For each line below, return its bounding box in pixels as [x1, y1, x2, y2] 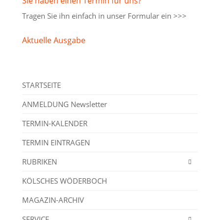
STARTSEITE [22, 80, 61, 90]
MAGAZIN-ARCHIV [22, 194, 84, 205]
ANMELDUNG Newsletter [22, 99, 107, 109]
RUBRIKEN [22, 156, 57, 166]
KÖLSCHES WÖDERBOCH [22, 175, 107, 186]
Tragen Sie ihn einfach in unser [22, 10, 128, 21]
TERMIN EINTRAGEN [22, 137, 90, 147]
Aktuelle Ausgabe [22, 34, 85, 46]
